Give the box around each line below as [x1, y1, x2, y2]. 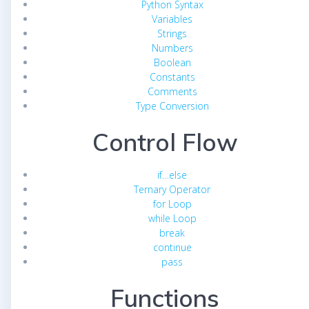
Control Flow [92, 126, 238, 157]
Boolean [153, 55, 191, 69]
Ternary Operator [134, 182, 210, 196]
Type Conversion [135, 99, 209, 112]
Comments [147, 84, 197, 98]
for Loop [152, 197, 192, 210]
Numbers [151, 41, 193, 54]
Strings [157, 26, 187, 40]
